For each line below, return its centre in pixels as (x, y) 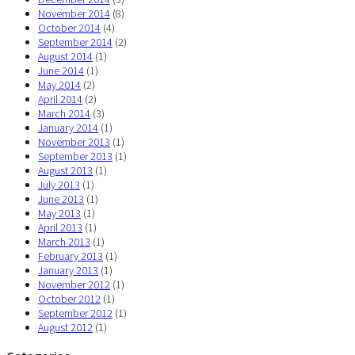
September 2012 (75, 313)
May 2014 (59, 85)
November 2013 (74, 142)
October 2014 (69, 28)
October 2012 (69, 299)
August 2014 (65, 57)
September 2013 (75, 157)
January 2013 (68, 271)
